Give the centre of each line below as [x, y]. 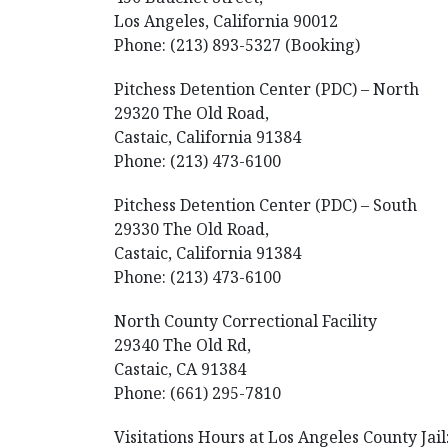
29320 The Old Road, [191, 113]
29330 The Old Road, [191, 229]
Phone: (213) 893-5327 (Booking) [237, 45]
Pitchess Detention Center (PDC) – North [266, 89]
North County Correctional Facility [245, 321]
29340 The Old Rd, [182, 345]
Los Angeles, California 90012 [226, 21]
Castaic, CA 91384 [180, 369]
